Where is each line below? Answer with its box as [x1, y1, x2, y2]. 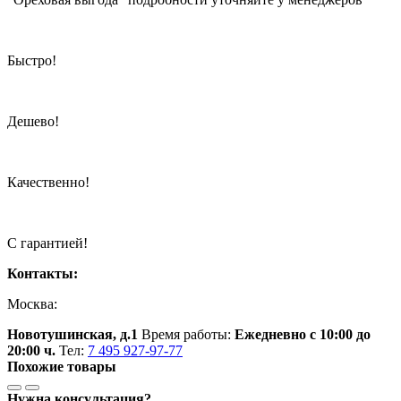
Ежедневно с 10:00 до [235, 326, 371, 342]
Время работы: [141, 326, 235, 342]
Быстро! [7, 52, 56, 68]
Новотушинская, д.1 [7, 326, 138, 342]
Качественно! [7, 174, 90, 190]
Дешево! [7, 113, 59, 129]
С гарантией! [7, 235, 88, 251]
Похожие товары [7, 358, 116, 374]
